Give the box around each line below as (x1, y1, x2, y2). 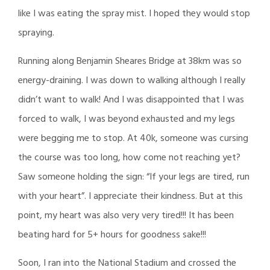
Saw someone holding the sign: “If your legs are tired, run (18, 169, 250, 185)
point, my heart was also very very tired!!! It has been (18, 207, 234, 224)
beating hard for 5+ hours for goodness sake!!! (18, 227, 206, 243)
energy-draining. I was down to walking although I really (18, 72, 245, 89)
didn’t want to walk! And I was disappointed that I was (18, 92, 244, 108)
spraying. (18, 25, 54, 41)
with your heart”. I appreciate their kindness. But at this (18, 188, 243, 204)
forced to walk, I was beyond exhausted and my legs (18, 111, 235, 127)
